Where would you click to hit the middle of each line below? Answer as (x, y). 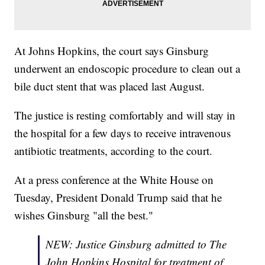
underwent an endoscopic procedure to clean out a (127, 69)
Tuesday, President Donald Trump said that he (118, 198)
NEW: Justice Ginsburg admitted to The (136, 244)
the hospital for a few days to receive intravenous (123, 133)
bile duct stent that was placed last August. (110, 86)
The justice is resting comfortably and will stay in (125, 115)
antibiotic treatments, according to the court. (114, 151)
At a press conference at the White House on (114, 180)
